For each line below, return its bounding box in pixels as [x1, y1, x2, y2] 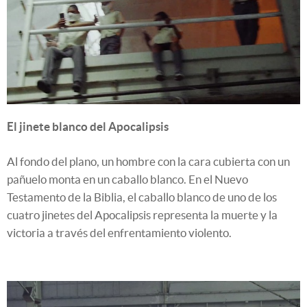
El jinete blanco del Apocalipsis [7, 120, 169, 134]
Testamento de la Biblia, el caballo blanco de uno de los [7, 191, 277, 204]
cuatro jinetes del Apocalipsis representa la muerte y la [7, 208, 278, 222]
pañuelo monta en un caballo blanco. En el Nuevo [7, 173, 248, 186]
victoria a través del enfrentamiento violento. [7, 226, 232, 240]
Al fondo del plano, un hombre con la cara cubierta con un [7, 155, 290, 169]
